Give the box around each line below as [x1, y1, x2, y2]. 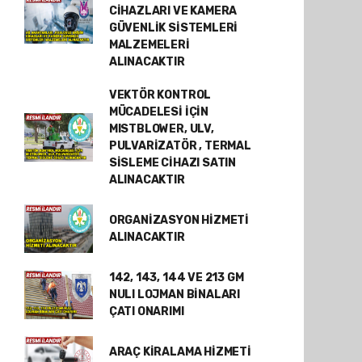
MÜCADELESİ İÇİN [108, 105, 208, 119]
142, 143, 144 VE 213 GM [108, 271, 244, 284]
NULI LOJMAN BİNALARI [108, 288, 240, 301]
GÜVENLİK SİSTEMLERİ [108, 21, 238, 35]
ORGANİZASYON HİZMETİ [108, 213, 249, 227]
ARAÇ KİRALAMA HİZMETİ [108, 345, 251, 359]
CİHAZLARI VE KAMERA [108, 4, 238, 18]
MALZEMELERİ [108, 38, 190, 52]
